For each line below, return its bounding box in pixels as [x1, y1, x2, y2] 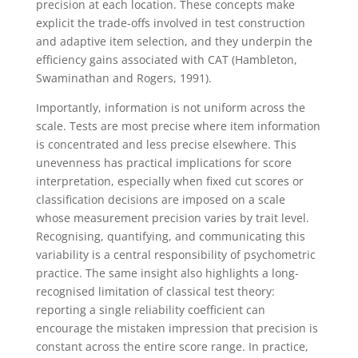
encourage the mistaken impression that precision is [35, 320, 318, 336]
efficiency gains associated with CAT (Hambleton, [35, 51, 297, 67]
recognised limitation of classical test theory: [35, 283, 275, 299]
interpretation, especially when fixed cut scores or [35, 173, 304, 189]
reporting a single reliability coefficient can [35, 301, 265, 317]
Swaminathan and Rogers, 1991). [35, 70, 212, 86]
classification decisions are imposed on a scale [35, 191, 285, 207]
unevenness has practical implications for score [35, 154, 292, 170]
